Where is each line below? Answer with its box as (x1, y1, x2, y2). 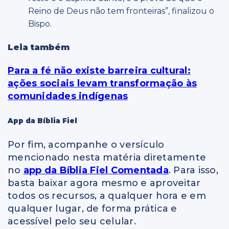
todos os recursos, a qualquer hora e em (8, 190, 206, 201)
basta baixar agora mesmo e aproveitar (8, 177, 201, 189)
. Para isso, (168, 164, 218, 176)
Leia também (8, 42, 70, 53)
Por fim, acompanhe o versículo (8, 139, 165, 150)
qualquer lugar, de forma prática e (8, 202, 177, 214)
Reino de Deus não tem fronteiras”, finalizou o (28, 6, 214, 16)
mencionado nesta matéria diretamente (8, 151, 206, 163)
